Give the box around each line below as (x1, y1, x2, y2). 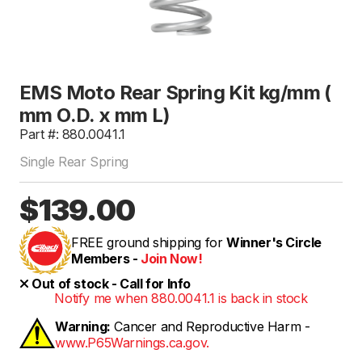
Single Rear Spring (19, 153, 128, 170)
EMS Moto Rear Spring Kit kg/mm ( (19, 80, 331, 104)
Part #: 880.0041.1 (19, 125, 125, 142)
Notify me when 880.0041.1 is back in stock (54, 289, 308, 306)
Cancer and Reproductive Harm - (110, 318, 310, 335)
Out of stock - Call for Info (28, 275, 192, 292)
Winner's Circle (226, 234, 322, 250)
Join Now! (141, 250, 203, 267)
